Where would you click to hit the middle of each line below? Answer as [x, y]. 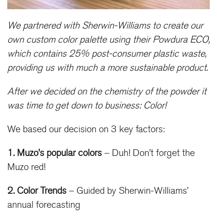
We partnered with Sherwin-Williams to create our [105, 26]
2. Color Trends [38, 191]
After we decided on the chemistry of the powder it [107, 92]
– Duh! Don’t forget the [149, 153]
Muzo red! [26, 167]
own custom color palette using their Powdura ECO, [108, 40]
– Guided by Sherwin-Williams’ [128, 191]
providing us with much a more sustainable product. [108, 68]
